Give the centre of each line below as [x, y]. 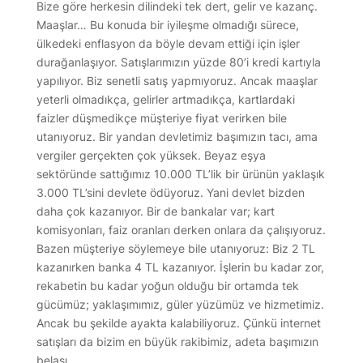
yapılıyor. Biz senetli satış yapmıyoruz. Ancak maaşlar [177, 80]
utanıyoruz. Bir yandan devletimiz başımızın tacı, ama [177, 136]
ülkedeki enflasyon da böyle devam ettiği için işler [168, 43]
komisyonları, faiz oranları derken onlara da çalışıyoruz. [181, 229]
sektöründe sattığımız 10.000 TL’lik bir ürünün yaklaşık [180, 173]
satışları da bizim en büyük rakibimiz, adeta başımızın [177, 341]
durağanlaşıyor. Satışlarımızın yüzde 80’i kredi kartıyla [178, 62]
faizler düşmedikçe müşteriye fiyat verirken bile [161, 117]
